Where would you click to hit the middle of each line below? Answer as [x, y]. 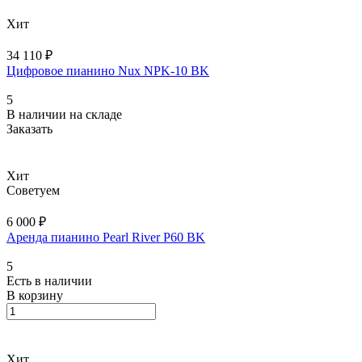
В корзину [35, 296]
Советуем [33, 191]
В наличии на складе [64, 115]
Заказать [29, 129]
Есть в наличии [49, 281]
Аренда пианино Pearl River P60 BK [106, 238]
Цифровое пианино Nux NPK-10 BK [108, 71]
